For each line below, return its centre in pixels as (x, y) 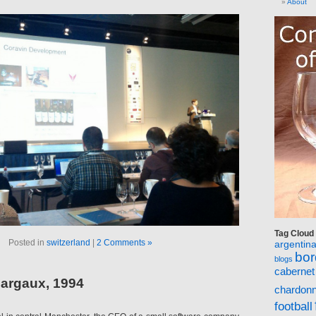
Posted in (28, 243)
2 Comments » (124, 243)
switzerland (68, 243)
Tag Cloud (294, 233)
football (293, 306)
